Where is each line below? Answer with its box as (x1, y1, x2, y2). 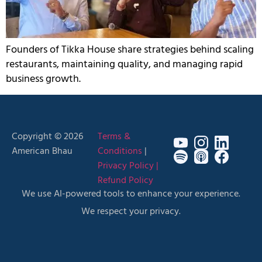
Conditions (98, 144, 143, 160)
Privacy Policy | (98, 158, 159, 174)
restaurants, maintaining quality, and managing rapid (6, 56, 243, 73)
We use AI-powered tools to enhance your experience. (22, 186, 240, 202)
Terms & (98, 129, 131, 145)
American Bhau (12, 144, 73, 160)
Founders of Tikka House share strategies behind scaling (6, 41, 254, 58)
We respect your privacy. (81, 204, 181, 219)
